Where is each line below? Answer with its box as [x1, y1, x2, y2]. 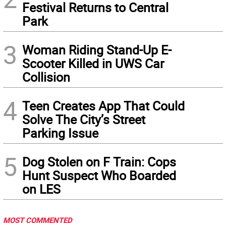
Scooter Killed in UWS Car [22, 55, 164, 72]
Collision [22, 69, 70, 86]
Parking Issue [22, 125, 98, 142]
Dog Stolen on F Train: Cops [22, 153, 176, 171]
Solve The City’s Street [22, 111, 145, 128]
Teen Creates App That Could [22, 97, 185, 115]
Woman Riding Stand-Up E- [22, 41, 172, 59]
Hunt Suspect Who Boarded [22, 167, 176, 184]
